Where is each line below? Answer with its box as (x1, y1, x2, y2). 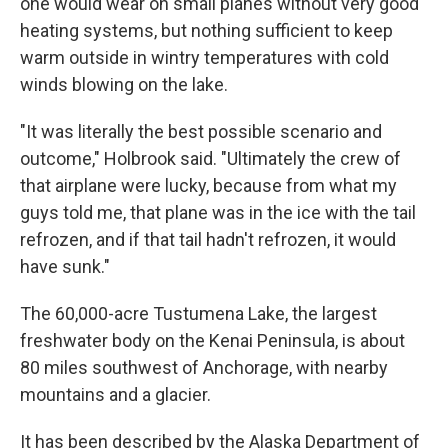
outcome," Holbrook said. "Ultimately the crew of (20, 148, 401, 169)
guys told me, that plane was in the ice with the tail (20, 202, 416, 223)
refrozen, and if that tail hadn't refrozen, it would (20, 229, 396, 250)
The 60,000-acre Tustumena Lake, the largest (20, 303, 377, 324)
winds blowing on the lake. (20, 74, 228, 95)
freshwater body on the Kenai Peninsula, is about (20, 330, 405, 351)
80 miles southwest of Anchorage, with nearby (20, 357, 388, 378)
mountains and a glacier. (20, 384, 211, 405)
